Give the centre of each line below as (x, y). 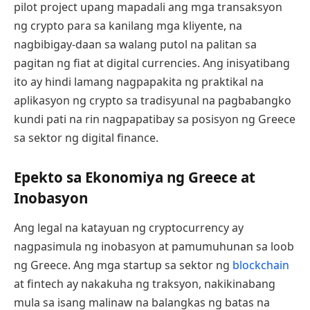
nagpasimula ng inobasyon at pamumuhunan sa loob (154, 247)
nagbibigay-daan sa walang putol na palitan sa (135, 45)
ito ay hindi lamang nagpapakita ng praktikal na (139, 82)
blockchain (261, 265)
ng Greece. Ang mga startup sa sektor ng (123, 265)
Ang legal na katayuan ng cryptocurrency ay (129, 228)
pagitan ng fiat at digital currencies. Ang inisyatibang (152, 63)
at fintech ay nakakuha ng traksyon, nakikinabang (145, 284)
